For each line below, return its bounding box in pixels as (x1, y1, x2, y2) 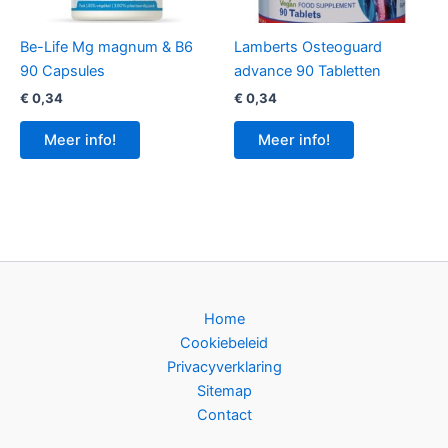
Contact (196, 406, 252, 425)
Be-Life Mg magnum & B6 (20, 38, 193, 57)
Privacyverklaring (166, 358, 282, 377)
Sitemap (196, 382, 252, 401)
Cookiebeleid (180, 334, 268, 353)
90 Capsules (20, 62, 105, 81)
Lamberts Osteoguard (234, 38, 382, 57)
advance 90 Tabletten (234, 62, 381, 81)
